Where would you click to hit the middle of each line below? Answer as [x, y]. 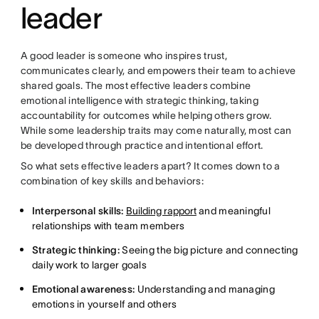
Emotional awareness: [83, 289]
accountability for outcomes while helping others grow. [146, 115]
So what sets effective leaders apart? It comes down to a [150, 166]
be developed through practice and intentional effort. [142, 145]
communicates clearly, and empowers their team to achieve [158, 70]
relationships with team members [108, 226]
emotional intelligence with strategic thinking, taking [139, 100]
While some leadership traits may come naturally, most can [156, 130]
